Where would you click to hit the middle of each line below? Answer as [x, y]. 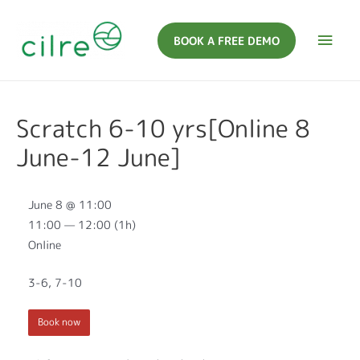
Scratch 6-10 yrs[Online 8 [163, 129]
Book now [59, 323]
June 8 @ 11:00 [70, 204]
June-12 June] [98, 158]
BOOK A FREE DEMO [227, 40]
